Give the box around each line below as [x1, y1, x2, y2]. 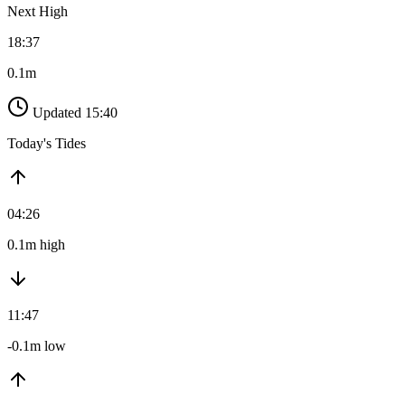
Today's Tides [7, 136, 86, 152]
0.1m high [7, 237, 65, 253]
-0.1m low [7, 338, 66, 354]
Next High [7, 4, 68, 20]
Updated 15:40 [33, 105, 118, 121]
